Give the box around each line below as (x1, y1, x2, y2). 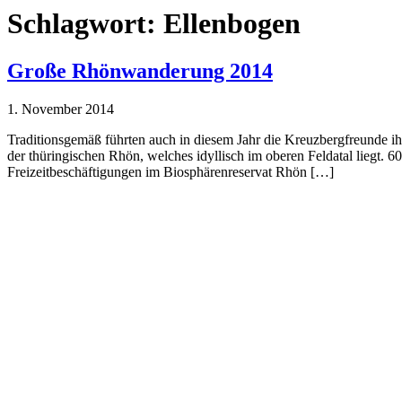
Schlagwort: (7, 7, 163, 39)
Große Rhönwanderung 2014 (7, 59, 273, 83)
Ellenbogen (163, 7, 301, 39)
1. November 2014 (7, 101, 114, 118)
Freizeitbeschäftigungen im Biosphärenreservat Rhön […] (7, 164, 334, 180)
